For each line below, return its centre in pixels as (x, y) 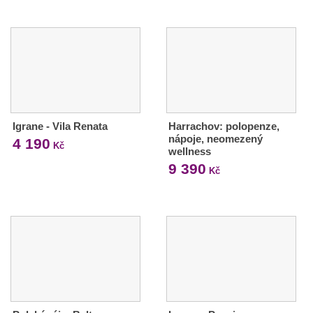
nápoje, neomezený (215, 138)
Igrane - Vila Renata (60, 126)
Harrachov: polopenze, (224, 126)
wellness (189, 151)
